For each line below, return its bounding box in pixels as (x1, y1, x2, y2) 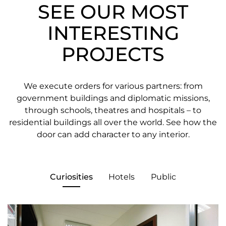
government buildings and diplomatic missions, (16, 93, 210, 103)
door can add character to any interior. (36, 129, 190, 139)
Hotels (108, 172, 135, 182)
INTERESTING (47, 21, 179, 45)
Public (150, 172, 176, 182)
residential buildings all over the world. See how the (9, 117, 217, 127)
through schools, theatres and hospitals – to (25, 105, 201, 115)
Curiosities (49, 172, 93, 182)
